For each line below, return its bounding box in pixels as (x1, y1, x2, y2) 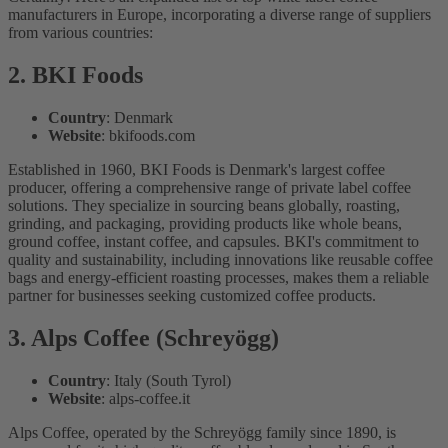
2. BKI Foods (8, 62, 143, 89)
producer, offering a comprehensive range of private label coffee (8, 178, 411, 196)
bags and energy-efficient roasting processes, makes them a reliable (8, 268, 429, 286)
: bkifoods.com (101, 126, 195, 144)
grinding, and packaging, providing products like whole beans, (8, 214, 402, 232)
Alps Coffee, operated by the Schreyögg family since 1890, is (8, 423, 396, 441)
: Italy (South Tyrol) (106, 371, 231, 389)
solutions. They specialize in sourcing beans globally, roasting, (8, 196, 400, 214)
